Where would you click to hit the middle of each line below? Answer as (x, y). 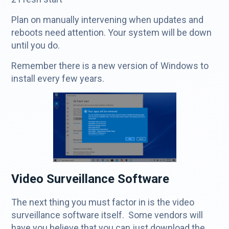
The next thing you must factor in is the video (103, 202)
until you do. (38, 45)
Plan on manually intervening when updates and (108, 20)
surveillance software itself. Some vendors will (107, 215)
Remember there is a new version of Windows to (110, 66)
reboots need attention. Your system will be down (112, 33)
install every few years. (58, 79)
